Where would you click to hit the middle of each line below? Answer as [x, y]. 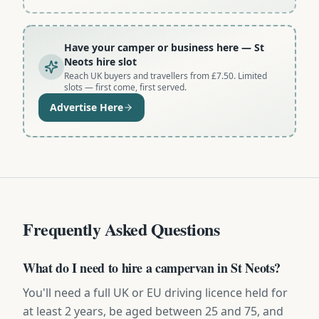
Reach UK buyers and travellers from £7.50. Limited [166, 75]
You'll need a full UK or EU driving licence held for [155, 292]
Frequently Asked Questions [121, 229]
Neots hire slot [100, 61]
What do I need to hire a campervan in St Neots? [152, 267]
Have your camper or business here [151, 47]
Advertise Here [87, 107]
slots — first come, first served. [125, 87]
